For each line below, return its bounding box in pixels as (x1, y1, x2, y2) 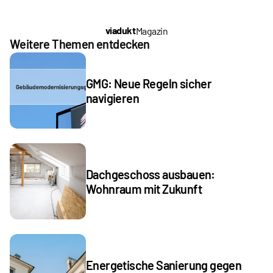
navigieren (86, 90, 140, 105)
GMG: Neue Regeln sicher (86, 76, 212, 91)
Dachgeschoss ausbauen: (86, 166, 215, 182)
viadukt (105, 24, 136, 37)
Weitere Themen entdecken (10, 37, 150, 52)
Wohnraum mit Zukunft (86, 181, 202, 196)
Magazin (135, 24, 168, 37)
